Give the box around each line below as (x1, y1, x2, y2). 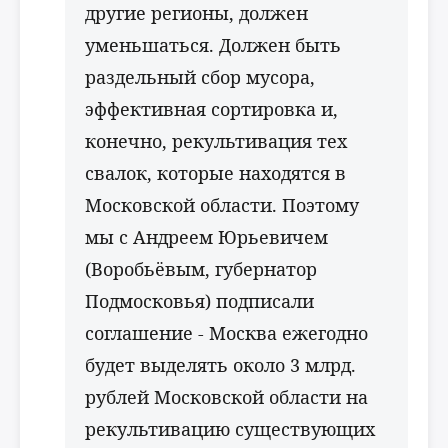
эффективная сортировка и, (85, 97, 338, 121)
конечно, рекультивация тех (85, 129, 347, 153)
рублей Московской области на (85, 385, 368, 409)
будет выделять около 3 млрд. (85, 353, 356, 377)
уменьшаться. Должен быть (85, 33, 341, 57)
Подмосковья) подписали (85, 289, 314, 313)
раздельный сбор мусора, (85, 65, 315, 89)
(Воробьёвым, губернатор (85, 257, 317, 281)
